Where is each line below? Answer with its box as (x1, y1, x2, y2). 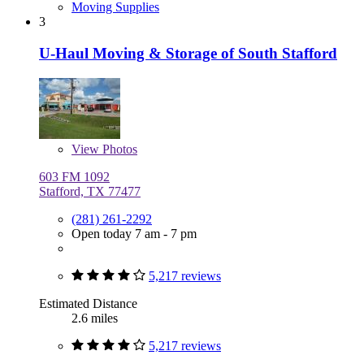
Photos (99, 141, 137, 156)
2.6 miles (71, 310, 118, 325)
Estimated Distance (39, 296, 137, 310)
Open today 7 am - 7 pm (71, 226, 197, 240)
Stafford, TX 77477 (39, 184, 141, 198)
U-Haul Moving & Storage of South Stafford (39, 44, 337, 62)
